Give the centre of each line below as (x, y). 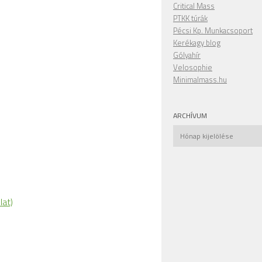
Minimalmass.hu (200, 80)
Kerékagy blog (197, 43)
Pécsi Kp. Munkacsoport (213, 30)
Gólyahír (187, 55)
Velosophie (193, 67)
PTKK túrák (190, 18)
